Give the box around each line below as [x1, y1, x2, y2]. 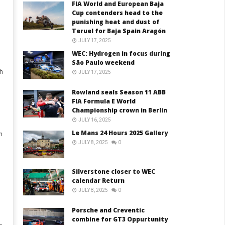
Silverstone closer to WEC [72, 167, 156, 176]
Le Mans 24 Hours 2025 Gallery [72, 129, 168, 138]
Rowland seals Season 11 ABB [72, 88, 166, 97]
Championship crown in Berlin [72, 106, 168, 115]
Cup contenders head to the [72, 9, 163, 18]
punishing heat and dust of [72, 18, 160, 27]
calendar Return [72, 176, 125, 185]
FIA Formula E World [72, 97, 136, 106]
